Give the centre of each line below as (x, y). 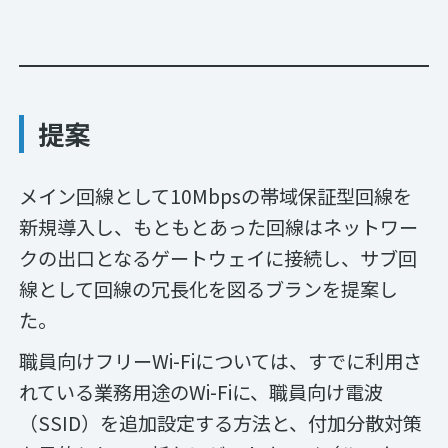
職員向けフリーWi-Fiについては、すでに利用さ (221, 360)
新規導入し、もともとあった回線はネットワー (219, 227)
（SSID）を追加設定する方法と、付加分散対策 (221, 422)
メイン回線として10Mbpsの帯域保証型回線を (216, 196)
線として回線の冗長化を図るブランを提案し (209, 289)
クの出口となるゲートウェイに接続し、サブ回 (218, 258)
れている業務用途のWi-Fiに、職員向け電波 (201, 391)
